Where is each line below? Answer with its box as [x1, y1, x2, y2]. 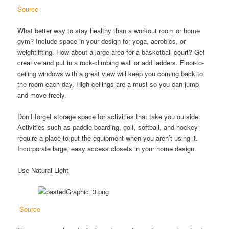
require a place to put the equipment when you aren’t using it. [17, 132, 198, 143]
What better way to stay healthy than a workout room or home [17, 25, 200, 35]
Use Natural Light [17, 165, 69, 175]
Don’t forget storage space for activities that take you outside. [17, 111, 201, 121]
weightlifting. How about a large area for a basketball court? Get [17, 47, 205, 57]
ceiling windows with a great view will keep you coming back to [17, 68, 203, 78]
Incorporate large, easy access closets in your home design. [17, 143, 197, 153]
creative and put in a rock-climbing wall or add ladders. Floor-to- [17, 57, 204, 67]
